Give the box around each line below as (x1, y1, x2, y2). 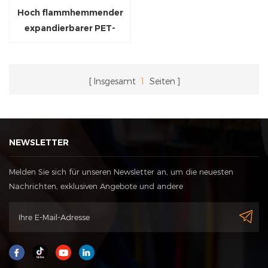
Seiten (147, 76, 175, 87)
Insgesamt (93, 76, 138, 87)
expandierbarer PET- (25, 23, 115, 34)
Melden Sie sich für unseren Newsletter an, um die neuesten (9, 167, 233, 177)
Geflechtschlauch (32, 38, 108, 50)
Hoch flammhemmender (17, 7, 123, 19)
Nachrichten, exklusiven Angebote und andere (9, 181, 183, 191)
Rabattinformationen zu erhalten (9, 196, 135, 206)
